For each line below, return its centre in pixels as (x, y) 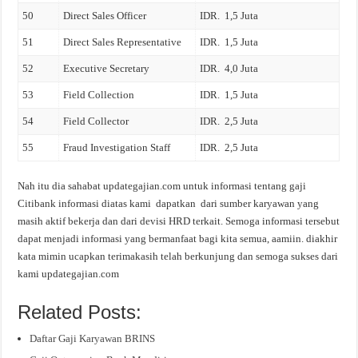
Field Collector (96, 121)
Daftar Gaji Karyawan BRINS (93, 338)
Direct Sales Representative (123, 42)
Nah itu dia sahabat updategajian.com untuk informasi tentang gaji (162, 185)
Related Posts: (80, 312)
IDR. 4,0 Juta (229, 69)
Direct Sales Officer (105, 16)
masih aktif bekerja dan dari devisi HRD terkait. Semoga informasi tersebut (179, 221)
